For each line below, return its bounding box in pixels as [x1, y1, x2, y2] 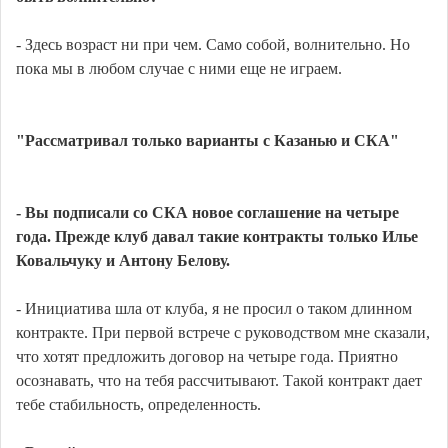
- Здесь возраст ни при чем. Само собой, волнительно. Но [16, 36, 410, 54]
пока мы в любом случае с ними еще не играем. [16, 60, 342, 78]
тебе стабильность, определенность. [16, 396, 261, 414]
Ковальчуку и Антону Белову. [16, 252, 230, 270]
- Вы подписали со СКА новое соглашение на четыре [16, 204, 399, 222]
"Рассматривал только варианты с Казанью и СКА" [16, 132, 399, 150]
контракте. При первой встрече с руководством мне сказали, [16, 324, 430, 342]
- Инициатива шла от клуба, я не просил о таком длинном [16, 300, 412, 318]
